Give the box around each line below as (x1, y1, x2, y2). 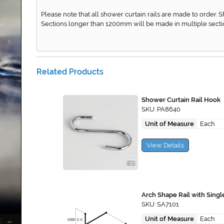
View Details (146, 141, 184, 149)
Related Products (36, 66, 103, 76)
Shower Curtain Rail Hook (141, 95, 220, 103)
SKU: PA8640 (141, 105, 180, 113)
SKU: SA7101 (141, 200, 179, 208)
